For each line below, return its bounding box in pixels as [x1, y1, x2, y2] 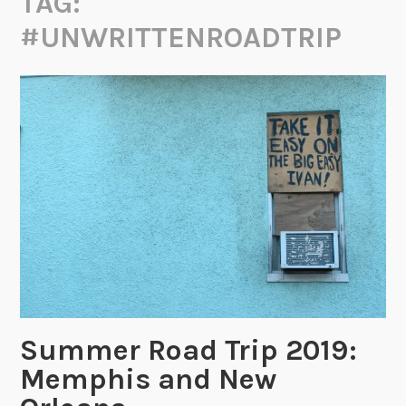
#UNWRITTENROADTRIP [20, 21, 343, 55]
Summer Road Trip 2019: [20, 333, 358, 367]
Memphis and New [20, 362, 277, 396]
